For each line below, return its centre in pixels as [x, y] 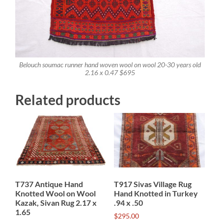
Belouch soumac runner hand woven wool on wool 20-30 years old [110, 65]
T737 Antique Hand [49, 184]
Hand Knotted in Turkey [156, 193]
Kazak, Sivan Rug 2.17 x [56, 203]
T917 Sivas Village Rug [152, 184]
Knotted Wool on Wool [56, 193]
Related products [68, 100]
